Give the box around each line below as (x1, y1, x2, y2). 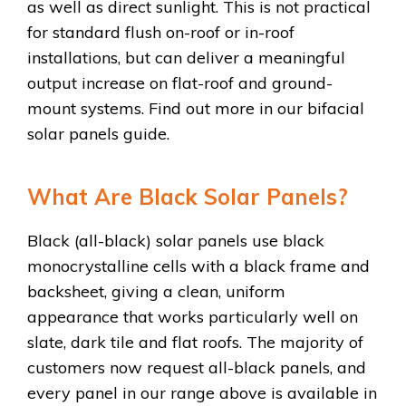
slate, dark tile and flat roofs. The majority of (27, 331, 363, 353)
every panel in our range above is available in (27, 382, 377, 403)
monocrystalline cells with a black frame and (27, 255, 370, 276)
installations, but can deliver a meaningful (27, 46, 345, 68)
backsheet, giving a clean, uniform (27, 280, 285, 302)
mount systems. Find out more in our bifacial (27, 97, 364, 119)
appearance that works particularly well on (27, 305, 358, 327)
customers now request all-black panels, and (27, 356, 366, 378)
